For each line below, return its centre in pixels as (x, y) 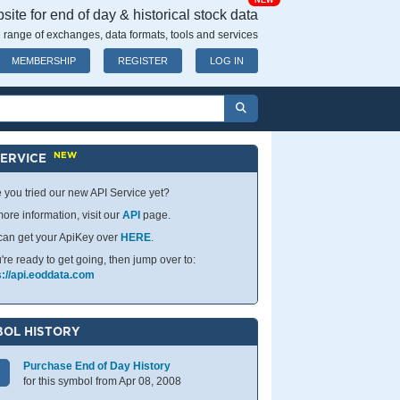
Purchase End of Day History (97, 366)
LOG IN (227, 61)
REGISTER (143, 61)
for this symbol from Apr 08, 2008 (103, 381)
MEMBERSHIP (44, 61)
